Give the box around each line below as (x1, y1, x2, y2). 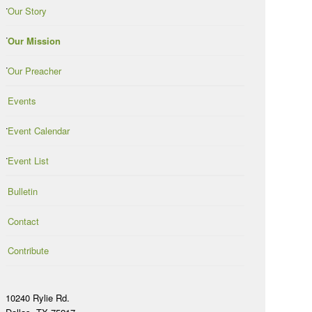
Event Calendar (8, 124, 70, 138)
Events (8, 94, 36, 108)
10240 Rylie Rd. (6, 290, 70, 304)
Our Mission (8, 33, 61, 47)
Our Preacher (8, 63, 61, 77)
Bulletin (8, 184, 38, 198)
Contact (8, 214, 39, 228)
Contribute (8, 244, 49, 258)
